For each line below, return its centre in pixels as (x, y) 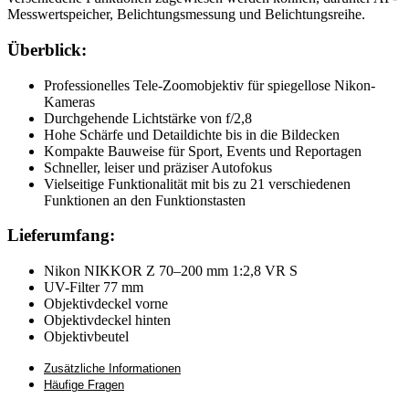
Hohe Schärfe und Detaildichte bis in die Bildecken (192, 134)
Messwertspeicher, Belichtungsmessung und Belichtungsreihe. (186, 15)
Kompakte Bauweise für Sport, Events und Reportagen (203, 151)
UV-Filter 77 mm (94, 287)
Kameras (69, 101)
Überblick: (47, 49)
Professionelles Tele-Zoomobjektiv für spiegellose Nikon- (210, 85)
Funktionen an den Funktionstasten (145, 200)
